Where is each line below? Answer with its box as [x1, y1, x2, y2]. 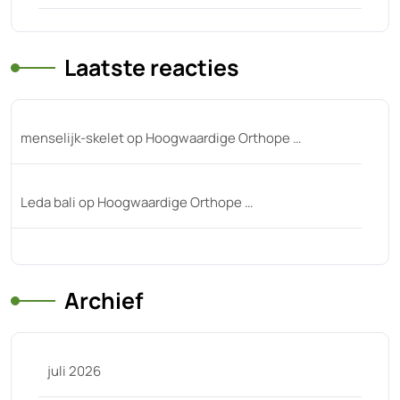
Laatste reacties [64, 52, 239, 83]
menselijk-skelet [21, 129, 124, 147]
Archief [64, 285, 143, 316]
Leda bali [21, 193, 76, 212]
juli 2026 [47, 362, 101, 380]
